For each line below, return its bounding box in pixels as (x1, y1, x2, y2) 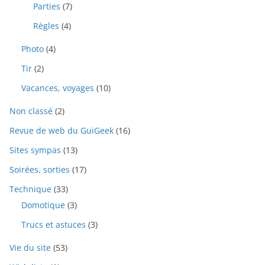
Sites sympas (9, 144, 61, 156)
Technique (9, 183, 51, 195)
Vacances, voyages (21, 82, 94, 94)
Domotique (21, 199, 65, 211)
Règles (33, 20, 59, 32)
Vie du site (9, 242, 51, 254)
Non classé (9, 105, 53, 117)
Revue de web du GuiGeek (9, 125, 114, 137)
